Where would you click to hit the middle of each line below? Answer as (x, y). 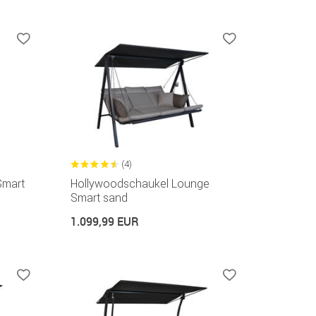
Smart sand (99, 197)
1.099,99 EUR (104, 221)
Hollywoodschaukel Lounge (140, 183)
